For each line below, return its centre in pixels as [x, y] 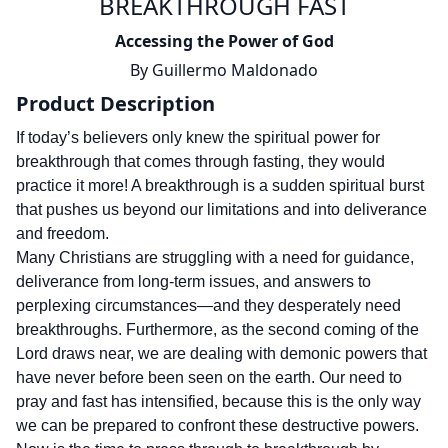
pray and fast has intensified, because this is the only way [218, 401]
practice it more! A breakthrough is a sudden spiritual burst [220, 185]
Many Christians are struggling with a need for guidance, [215, 257]
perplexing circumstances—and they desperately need [208, 305]
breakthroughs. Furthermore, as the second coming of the [217, 329]
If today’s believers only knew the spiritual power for [198, 137]
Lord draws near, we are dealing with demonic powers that [221, 353]
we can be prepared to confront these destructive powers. [217, 425]
